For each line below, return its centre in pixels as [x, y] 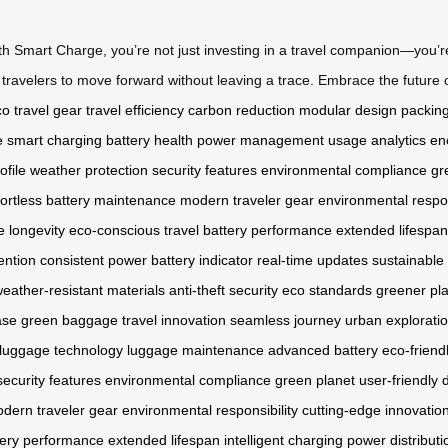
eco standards [327, 290]
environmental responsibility [210, 410]
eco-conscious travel [134, 230]
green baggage [69, 320]
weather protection [89, 170]
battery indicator [202, 260]
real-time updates [312, 260]
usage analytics [377, 140]
